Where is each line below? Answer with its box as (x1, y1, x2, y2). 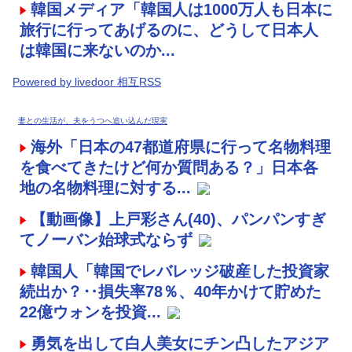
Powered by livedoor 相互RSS (13, 75, 161, 88)
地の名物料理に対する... (20, 178, 191, 196)
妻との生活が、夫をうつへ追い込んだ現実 (18, 115, 167, 125)
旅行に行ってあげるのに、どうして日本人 (20, 20, 318, 38)
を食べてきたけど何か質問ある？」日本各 (20, 158, 318, 176)
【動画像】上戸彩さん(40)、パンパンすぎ (31, 210, 326, 228)
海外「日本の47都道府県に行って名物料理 (31, 137, 331, 156)
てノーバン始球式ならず (20, 230, 192, 248)
